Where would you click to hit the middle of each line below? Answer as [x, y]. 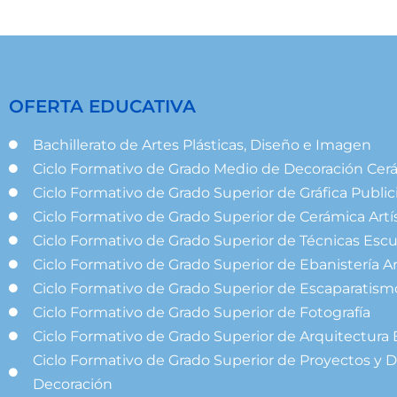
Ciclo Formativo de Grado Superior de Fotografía [201, 312]
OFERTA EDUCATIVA [102, 106]
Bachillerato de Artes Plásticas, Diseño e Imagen [202, 144]
